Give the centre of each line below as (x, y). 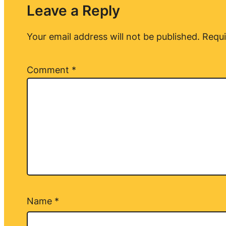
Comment (49, 70)
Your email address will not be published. (113, 37)
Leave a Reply (73, 11)
